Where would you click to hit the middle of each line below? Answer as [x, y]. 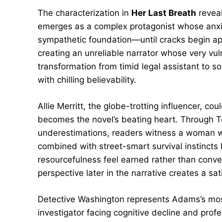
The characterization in [84, 13]
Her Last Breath [164, 13]
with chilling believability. [87, 80]
